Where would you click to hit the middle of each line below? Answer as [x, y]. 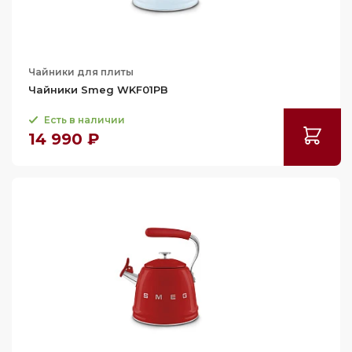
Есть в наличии [84, 120]
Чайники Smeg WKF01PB [98, 90]
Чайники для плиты [81, 72]
